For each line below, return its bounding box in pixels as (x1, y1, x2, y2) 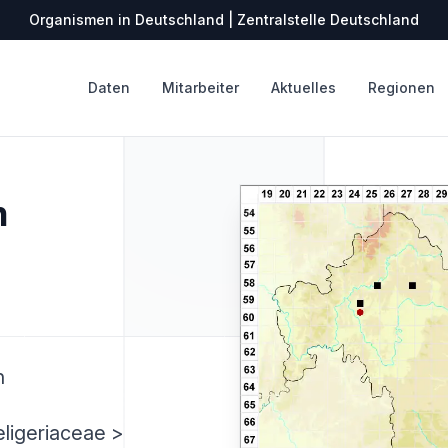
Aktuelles (271, 79, 336, 96)
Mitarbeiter (162, 79, 239, 96)
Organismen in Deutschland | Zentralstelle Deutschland (29, 11, 419, 28)
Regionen (368, 79, 435, 96)
